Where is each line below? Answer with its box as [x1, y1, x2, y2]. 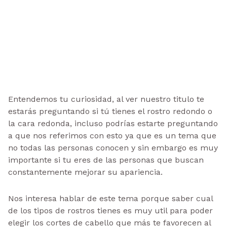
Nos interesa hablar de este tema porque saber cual [8, 193, 213, 203]
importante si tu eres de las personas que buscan [8, 155, 204, 165]
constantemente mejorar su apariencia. [8, 167, 163, 177]
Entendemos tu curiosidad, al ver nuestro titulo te [8, 94, 204, 104]
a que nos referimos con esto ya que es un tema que [8, 130, 216, 140]
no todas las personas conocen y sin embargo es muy [8, 142, 218, 153]
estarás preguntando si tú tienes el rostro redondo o [8, 106, 212, 116]
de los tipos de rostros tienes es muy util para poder [8, 205, 213, 215]
